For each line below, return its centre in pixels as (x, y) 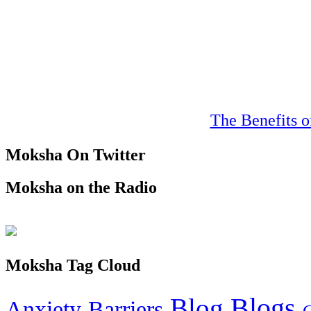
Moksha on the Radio (81, 188)
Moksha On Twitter (76, 155)
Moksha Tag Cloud (73, 265)
